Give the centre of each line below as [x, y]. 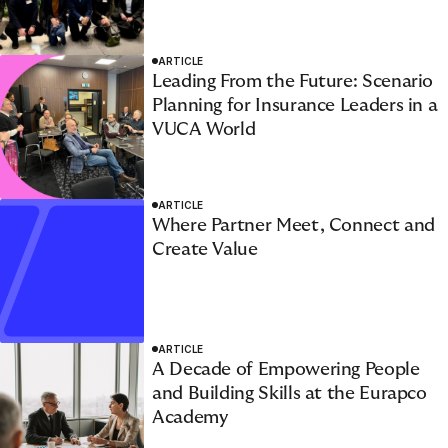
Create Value [205, 249]
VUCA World [204, 129]
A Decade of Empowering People [286, 369]
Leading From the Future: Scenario [293, 81]
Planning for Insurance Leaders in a [295, 105]
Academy [190, 417]
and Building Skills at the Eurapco [289, 393]
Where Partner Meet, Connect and [293, 225]
